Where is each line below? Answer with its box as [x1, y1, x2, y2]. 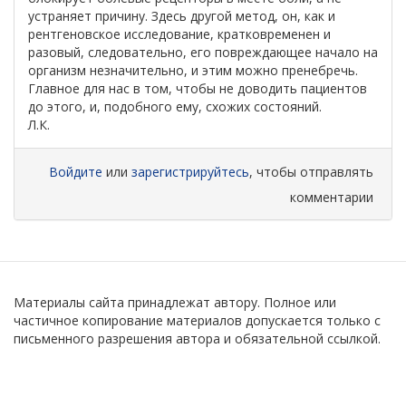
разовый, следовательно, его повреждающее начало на [28, 43, 378, 61]
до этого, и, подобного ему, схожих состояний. [28, 98, 322, 115]
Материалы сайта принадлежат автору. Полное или [14, 294, 336, 311]
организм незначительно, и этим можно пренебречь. [28, 62, 358, 79]
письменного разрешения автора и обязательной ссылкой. [14, 330, 381, 347]
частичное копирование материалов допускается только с [14, 312, 381, 329]
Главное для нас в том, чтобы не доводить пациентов [28, 80, 367, 97]
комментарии [290, 188, 373, 206]
